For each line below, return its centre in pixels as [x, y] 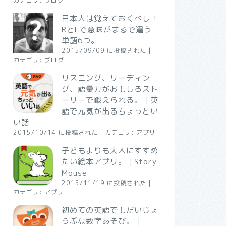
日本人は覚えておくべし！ [110, 18]
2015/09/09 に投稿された [104, 51]
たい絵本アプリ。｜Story [109, 162]
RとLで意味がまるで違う [106, 30]
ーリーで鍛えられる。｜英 [110, 100]
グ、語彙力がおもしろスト [110, 89]
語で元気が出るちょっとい [110, 111]
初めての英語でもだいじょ [110, 210]
